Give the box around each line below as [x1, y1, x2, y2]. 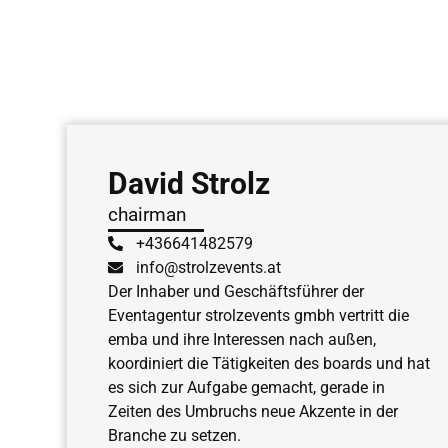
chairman [107, 202, 187, 226]
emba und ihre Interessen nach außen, [107, 329, 376, 349]
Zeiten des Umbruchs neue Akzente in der [107, 401, 398, 421]
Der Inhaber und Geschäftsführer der [107, 281, 364, 301]
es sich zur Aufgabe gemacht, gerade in [107, 377, 385, 397]
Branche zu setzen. [107, 425, 241, 445]
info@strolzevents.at [136, 257, 282, 277]
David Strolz [107, 165, 270, 201]
